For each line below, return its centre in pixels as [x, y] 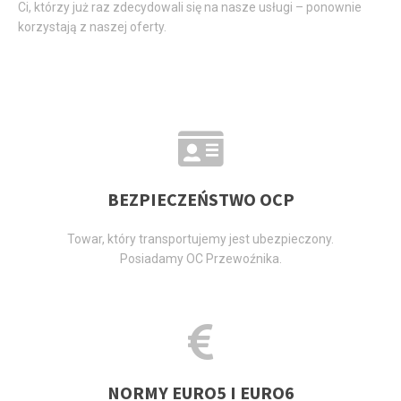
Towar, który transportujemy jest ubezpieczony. [200, 239]
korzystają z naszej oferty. [92, 27]
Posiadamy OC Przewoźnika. [200, 258]
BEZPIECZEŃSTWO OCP [200, 199]
